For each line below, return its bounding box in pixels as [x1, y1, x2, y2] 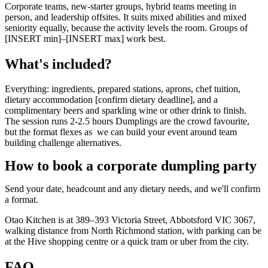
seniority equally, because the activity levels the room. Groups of [5, 22, 248, 33]
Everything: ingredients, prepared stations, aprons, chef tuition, [5, 84, 240, 95]
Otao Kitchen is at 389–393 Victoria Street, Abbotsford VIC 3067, [5, 215, 258, 226]
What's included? [5, 56, 112, 72]
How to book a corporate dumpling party [5, 158, 257, 174]
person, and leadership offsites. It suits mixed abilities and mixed [5, 11, 246, 22]
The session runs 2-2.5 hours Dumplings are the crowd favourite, [5, 116, 249, 127]
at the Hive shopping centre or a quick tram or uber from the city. [5, 236, 249, 247]
